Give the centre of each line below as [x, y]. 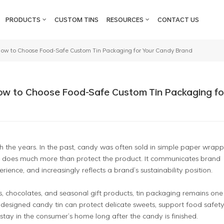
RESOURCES [125, 20]
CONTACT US [178, 20]
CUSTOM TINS [77, 20]
